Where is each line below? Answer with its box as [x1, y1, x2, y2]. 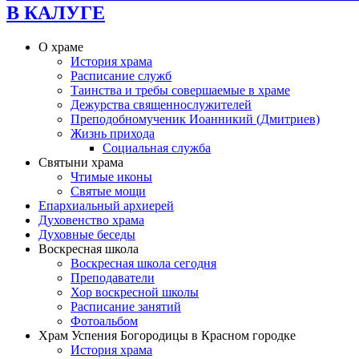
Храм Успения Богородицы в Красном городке [38, 328, 296, 342]
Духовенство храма [38, 212, 144, 227]
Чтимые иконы [71, 169, 152, 184]
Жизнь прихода [71, 126, 155, 140]
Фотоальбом [71, 313, 138, 328]
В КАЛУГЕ [6, 2, 105, 23]
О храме [38, 39, 83, 54]
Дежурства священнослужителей [71, 97, 252, 111]
